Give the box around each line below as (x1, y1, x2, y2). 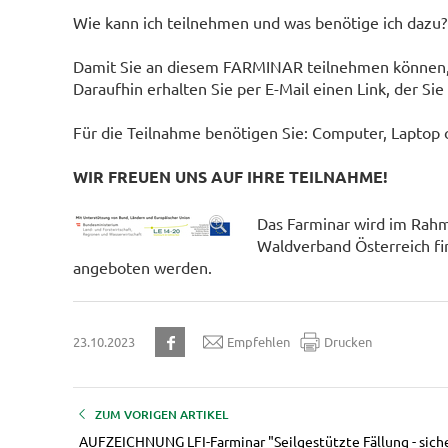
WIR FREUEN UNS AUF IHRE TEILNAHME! (72, 165, 388, 187)
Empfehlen (226, 333, 290, 351)
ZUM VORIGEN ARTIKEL (94, 405, 228, 423)
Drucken (323, 333, 372, 351)
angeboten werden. (72, 256, 212, 277)
